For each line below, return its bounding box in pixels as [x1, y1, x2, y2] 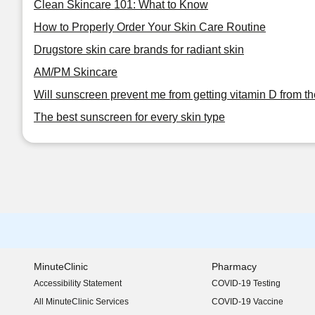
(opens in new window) [33, 283, 122, 294]
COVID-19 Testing [211, 278, 281, 288]
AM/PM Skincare [34, 66, 117, 78]
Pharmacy [211, 261, 257, 272]
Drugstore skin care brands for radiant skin [34, 44, 244, 56]
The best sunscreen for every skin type [34, 111, 225, 123]
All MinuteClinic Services [34, 297, 129, 307]
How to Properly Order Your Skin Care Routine [34, 21, 266, 33]
